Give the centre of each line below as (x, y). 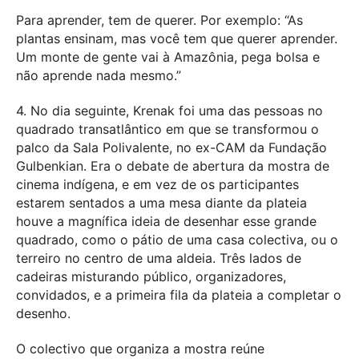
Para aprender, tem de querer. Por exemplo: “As (159, 20)
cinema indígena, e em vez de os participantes (157, 184)
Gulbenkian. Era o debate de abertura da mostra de (173, 165)
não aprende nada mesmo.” (99, 75)
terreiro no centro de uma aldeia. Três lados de (159, 258)
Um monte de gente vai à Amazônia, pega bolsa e (168, 56)
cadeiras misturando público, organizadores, (151, 276)
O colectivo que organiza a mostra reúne (140, 348)
